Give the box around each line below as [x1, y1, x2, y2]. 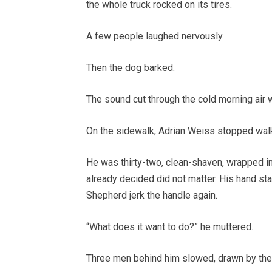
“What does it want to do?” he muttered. [86, 221, 253, 233]
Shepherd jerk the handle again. [86, 189, 217, 202]
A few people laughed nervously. [86, 30, 224, 42]
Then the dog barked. [86, 62, 175, 74]
